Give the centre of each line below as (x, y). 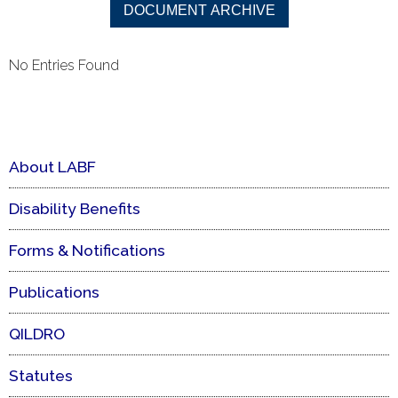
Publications (54, 291)
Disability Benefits (75, 208)
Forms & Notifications (87, 250)
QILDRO (37, 333)
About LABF (52, 166)
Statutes (41, 375)
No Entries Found (64, 65)
